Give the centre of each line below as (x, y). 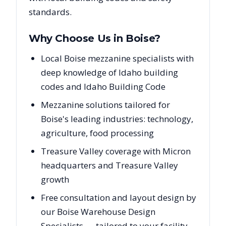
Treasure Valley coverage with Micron (116, 151)
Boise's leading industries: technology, (117, 119)
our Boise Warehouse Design (98, 212)
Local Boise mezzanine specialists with (117, 59)
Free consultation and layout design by (119, 198)
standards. (50, 12)
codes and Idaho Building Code (103, 87)
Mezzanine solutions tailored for (105, 105)
